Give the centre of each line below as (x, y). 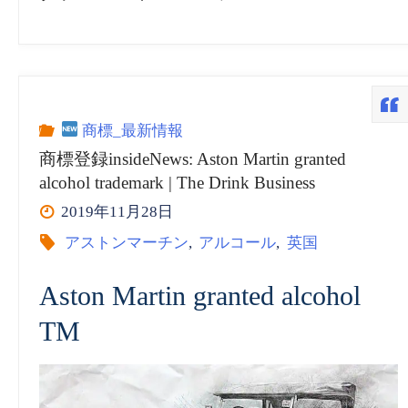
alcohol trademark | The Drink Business (178, 183)
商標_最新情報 (131, 130)
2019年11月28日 (117, 212)
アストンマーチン (126, 243)
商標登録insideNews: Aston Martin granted (193, 159)
